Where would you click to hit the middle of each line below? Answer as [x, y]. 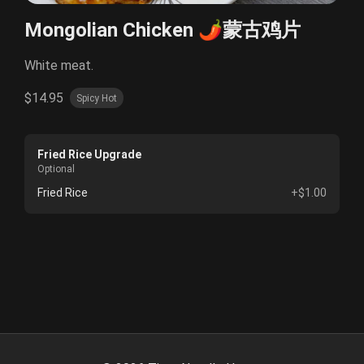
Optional [56, 169]
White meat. [59, 66]
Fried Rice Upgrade [89, 155]
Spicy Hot [97, 98]
